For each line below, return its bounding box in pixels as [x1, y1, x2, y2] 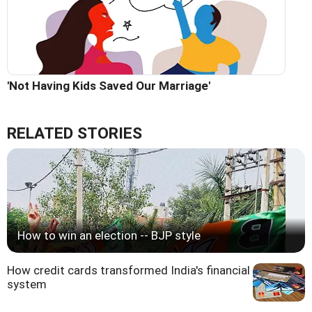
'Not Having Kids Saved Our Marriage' [7, 79, 210, 93]
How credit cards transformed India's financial [7, 263, 250, 278]
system [7, 277, 47, 292]
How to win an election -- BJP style [17, 228, 201, 243]
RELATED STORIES [7, 124, 142, 143]
